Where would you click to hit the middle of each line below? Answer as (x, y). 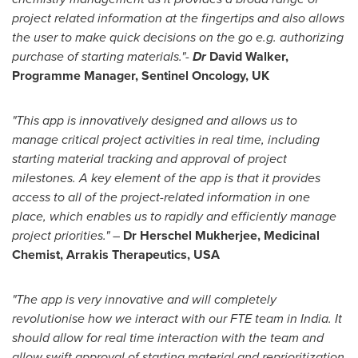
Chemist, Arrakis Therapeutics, (103, 255)
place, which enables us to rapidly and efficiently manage (174, 216)
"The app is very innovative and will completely (144, 299)
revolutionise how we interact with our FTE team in (156, 318)
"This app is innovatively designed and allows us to (155, 120)
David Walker (247, 56)
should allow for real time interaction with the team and (168, 338)
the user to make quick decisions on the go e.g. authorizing (178, 37)
